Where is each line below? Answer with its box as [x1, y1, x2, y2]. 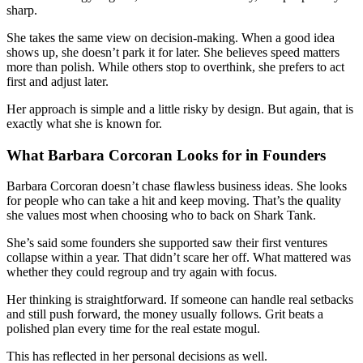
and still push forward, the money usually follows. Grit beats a [6, 307, 323, 322]
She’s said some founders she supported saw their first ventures [6, 236, 327, 250]
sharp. [6, 2, 37, 17]
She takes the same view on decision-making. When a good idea [6, 30, 335, 45]
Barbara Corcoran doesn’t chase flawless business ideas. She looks [6, 179, 347, 194]
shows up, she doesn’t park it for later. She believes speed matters [6, 45, 340, 59]
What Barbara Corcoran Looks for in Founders [6, 146, 326, 164]
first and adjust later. [6, 74, 109, 88]
